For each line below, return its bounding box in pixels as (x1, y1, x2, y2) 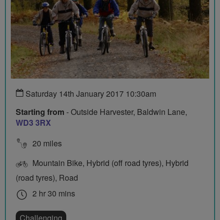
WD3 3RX (16, 117, 51, 129)
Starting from (16, 106, 64, 118)
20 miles (30, 137, 62, 149)
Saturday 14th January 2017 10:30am (24, 88, 156, 100)
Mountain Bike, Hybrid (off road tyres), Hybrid (30, 157, 189, 169)
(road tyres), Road (16, 172, 78, 184)
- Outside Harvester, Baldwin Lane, (64, 106, 187, 118)
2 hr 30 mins (30, 188, 75, 199)
